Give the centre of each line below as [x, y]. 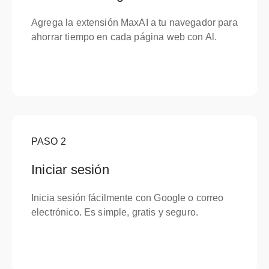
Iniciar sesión [70, 170]
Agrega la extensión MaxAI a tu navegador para [134, 23]
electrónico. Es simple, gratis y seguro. [115, 212]
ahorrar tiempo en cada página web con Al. [124, 37]
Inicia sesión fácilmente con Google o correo [128, 198]
